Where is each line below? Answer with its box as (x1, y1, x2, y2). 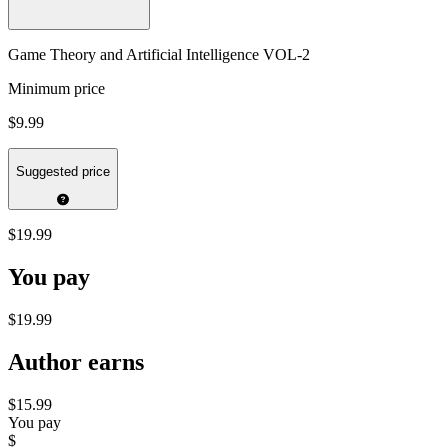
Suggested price (16, 164, 110, 180)
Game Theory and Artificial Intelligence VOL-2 (8, 45, 310, 63)
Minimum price (8, 79, 105, 97)
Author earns (8, 349, 144, 376)
